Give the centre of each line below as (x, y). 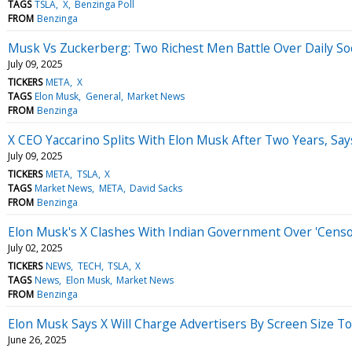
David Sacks (156, 188)
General (103, 96)
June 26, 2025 (37, 339)
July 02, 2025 (35, 247)
